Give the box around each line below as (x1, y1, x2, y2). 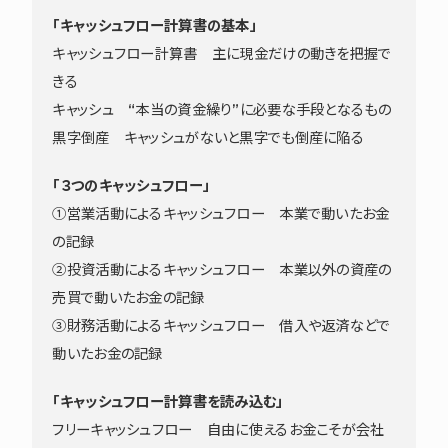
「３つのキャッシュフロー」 (52, 176, 211, 195)
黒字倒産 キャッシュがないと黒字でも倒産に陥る (52, 128, 365, 147)
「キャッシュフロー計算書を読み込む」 (52, 392, 284, 411)
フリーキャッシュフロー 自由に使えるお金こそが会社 (52, 420, 385, 439)
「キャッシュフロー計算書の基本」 (52, 16, 258, 35)
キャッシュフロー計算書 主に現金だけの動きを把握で (52, 44, 392, 63)
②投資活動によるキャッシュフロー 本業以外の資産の (52, 260, 392, 279)
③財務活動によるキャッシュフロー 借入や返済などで (52, 316, 391, 335)
